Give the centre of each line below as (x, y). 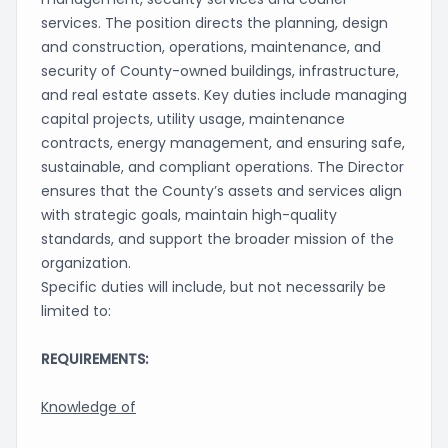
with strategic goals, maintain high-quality (189, 215)
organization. (86, 263)
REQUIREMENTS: (94, 359)
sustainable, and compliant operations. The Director (222, 167)
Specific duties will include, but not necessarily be (213, 287)
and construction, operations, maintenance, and (211, 47)
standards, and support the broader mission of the (217, 239)
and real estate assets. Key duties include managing (224, 95)
